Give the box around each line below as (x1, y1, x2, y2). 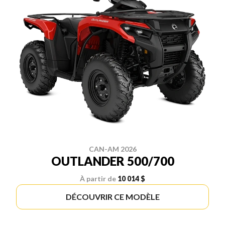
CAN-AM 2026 (88, 145, 137, 154)
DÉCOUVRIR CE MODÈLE (65, 192, 160, 202)
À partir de (80, 174, 116, 183)
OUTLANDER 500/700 (51, 154, 174, 169)
